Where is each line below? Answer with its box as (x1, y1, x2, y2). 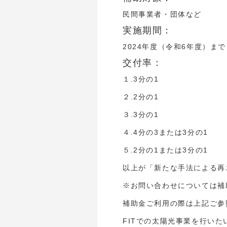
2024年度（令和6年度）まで (123, 43, 226, 51)
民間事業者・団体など (123, 10, 202, 18)
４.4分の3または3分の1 (123, 128, 208, 136)
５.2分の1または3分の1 (123, 146, 208, 154)
